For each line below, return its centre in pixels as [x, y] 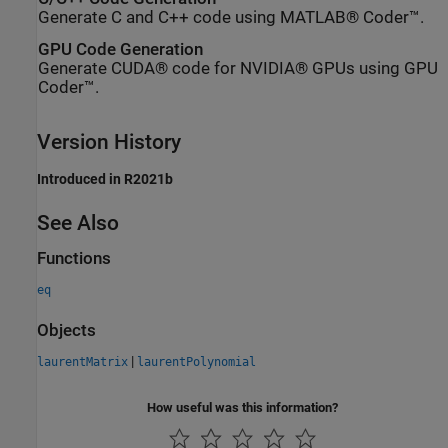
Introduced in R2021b [105, 178]
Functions [74, 258]
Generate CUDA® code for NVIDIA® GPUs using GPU [238, 68]
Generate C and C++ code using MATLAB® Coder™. [231, 17]
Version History [109, 142]
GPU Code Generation [120, 49]
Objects [66, 330]
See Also [78, 222]
